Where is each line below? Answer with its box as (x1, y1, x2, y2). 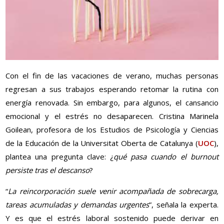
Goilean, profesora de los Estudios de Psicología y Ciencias (5, 124, 218, 135)
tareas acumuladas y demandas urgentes (5, 199, 149, 210)
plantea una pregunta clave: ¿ (5, 151, 113, 162)
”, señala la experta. (149, 199, 218, 210)
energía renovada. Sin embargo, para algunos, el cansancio (5, 97, 218, 108)
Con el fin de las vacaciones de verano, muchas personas (5, 70, 218, 81)
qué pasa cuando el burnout (113, 151, 218, 162)
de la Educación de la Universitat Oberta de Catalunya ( (5, 138, 198, 148)
